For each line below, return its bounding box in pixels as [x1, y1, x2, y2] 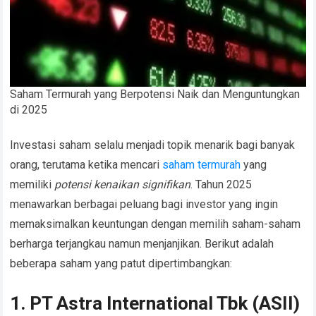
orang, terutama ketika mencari [10, 158, 163, 172]
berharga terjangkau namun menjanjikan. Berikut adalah [10, 237, 274, 251]
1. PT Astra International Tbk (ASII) [10, 293, 300, 315]
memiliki [10, 178, 55, 192]
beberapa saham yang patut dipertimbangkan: [10, 257, 233, 271]
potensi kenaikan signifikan [54, 178, 191, 192]
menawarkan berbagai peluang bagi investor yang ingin [10, 197, 279, 212]
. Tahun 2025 [190, 178, 253, 192]
